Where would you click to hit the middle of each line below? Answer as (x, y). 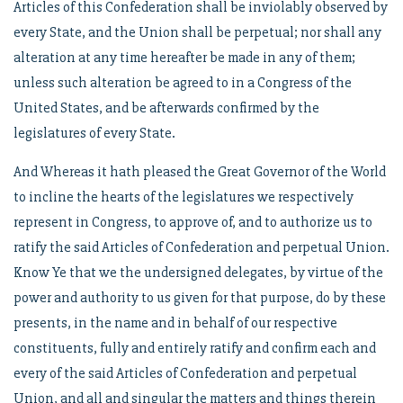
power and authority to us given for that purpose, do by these (200, 298)
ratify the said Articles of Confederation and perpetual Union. (201, 247)
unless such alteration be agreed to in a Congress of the (183, 83)
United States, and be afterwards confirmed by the (166, 108)
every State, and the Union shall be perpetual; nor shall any (197, 32)
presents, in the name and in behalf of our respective (175, 323)
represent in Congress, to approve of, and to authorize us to (193, 222)
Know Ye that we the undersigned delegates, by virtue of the (198, 273)
